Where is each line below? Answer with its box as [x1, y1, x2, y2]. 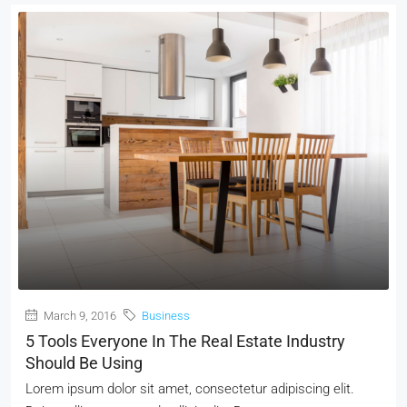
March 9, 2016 [41, 309, 116, 323]
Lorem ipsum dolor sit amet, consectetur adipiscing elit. [25, 381, 354, 398]
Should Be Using [25, 353, 143, 373]
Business [142, 309, 190, 323]
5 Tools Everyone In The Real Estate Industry [25, 332, 345, 352]
